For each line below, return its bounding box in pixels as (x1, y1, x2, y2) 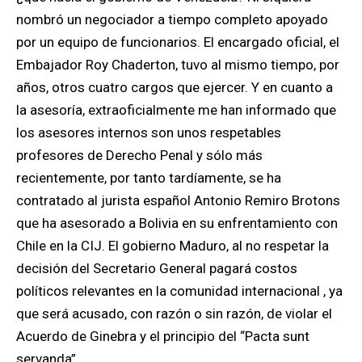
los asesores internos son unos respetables (16, 124, 281, 141)
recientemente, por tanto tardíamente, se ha (16, 170, 281, 186)
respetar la (264, 238, 329, 254)
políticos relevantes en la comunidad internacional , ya (16, 283, 343, 299)
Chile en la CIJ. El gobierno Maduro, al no (16, 238, 264, 254)
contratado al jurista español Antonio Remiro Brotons (16, 192, 340, 208)
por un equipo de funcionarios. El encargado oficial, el (16, 34, 339, 50)
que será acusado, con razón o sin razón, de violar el (16, 305, 332, 322)
